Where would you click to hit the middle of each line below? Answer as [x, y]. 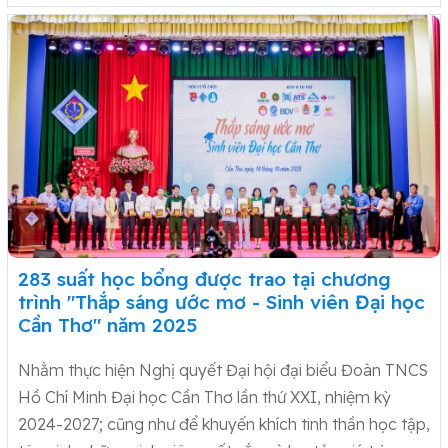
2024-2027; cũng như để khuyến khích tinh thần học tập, [224, 423]
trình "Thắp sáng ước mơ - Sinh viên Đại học [221, 301]
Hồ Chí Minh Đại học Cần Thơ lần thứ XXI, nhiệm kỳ [204, 396]
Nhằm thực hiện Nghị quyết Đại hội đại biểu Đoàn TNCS [223, 369]
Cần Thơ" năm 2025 [107, 324]
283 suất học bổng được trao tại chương [204, 278]
